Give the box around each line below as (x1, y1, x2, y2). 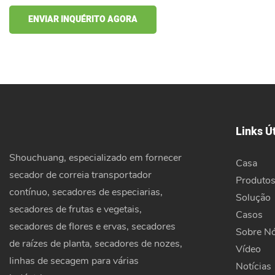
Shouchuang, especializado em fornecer (9, 150, 182, 165)
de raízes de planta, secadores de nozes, (9, 236, 182, 250)
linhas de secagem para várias (9, 254, 139, 268)
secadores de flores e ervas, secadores (9, 219, 176, 233)
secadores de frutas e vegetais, (9, 202, 142, 216)
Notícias (235, 259, 271, 273)
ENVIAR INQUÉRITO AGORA (28, 13, 137, 26)
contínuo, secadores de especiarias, (9, 185, 163, 199)
